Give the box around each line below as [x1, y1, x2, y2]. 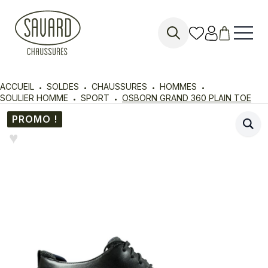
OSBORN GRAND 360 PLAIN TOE [122, 92, 251, 103]
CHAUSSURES [92, 81, 147, 92]
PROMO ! [12, 112, 57, 125]
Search [157, 48, 191, 60]
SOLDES [47, 81, 79, 92]
